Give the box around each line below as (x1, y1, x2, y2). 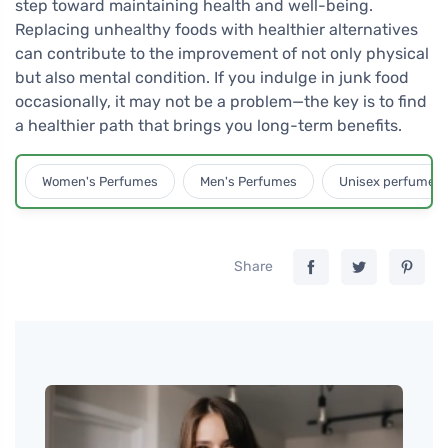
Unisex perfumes (339, 174, 442, 190)
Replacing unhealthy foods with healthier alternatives (15, 20, 418, 40)
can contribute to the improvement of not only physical (15, 44, 429, 64)
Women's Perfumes (42, 174, 158, 190)
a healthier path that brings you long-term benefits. (15, 116, 402, 136)
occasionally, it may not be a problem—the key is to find (15, 92, 427, 112)
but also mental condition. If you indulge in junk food (15, 68, 409, 88)
